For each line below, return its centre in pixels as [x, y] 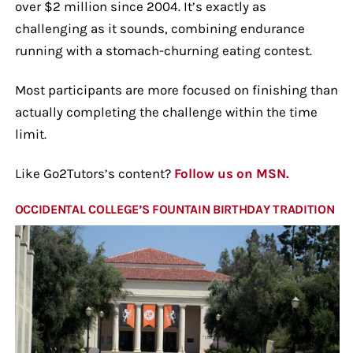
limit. [30, 134]
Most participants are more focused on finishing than [176, 89]
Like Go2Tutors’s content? [94, 173]
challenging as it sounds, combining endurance [160, 28]
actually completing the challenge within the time [166, 111]
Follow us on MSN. [231, 173]
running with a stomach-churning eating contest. [163, 50]
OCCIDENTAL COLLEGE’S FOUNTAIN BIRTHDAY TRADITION [175, 209]
